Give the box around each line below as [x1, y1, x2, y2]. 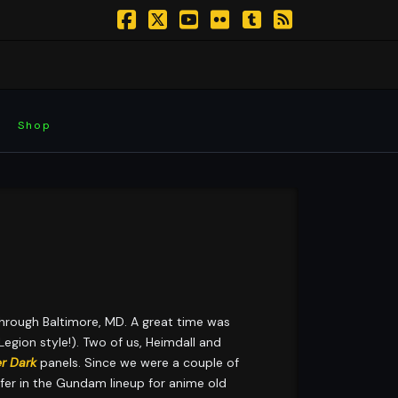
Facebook [128, 26, 224, 53]
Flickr [222, 26, 276, 53]
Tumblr [253, 26, 323, 53]
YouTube [191, 26, 276, 53]
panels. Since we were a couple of [36, 354, 240, 370]
